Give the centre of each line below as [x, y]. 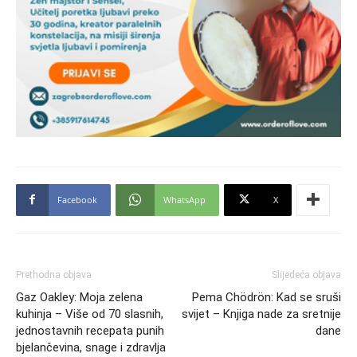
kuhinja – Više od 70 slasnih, [90, 314]
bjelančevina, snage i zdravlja [91, 347]
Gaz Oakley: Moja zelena [79, 297]
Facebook [77, 199]
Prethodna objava [54, 275]
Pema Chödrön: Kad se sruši [267, 297]
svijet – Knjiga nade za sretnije [261, 314]
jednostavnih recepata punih [90, 330]
